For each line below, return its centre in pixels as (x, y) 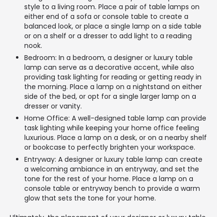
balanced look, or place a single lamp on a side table (113, 26)
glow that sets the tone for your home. (90, 198)
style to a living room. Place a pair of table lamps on (112, 7)
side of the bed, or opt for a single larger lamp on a (110, 97)
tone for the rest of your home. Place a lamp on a (109, 179)
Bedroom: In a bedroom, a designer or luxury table (108, 58)
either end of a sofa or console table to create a (106, 17)
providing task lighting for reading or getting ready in (113, 77)
